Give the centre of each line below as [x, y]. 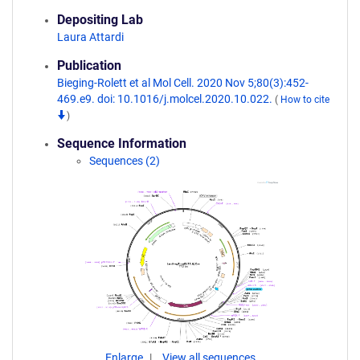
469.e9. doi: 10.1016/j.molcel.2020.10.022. [166, 99]
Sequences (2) [125, 161]
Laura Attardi [90, 37]
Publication [89, 65]
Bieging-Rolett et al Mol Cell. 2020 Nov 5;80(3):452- [183, 83]
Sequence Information [122, 143]
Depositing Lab [100, 20]
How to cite [305, 100]
